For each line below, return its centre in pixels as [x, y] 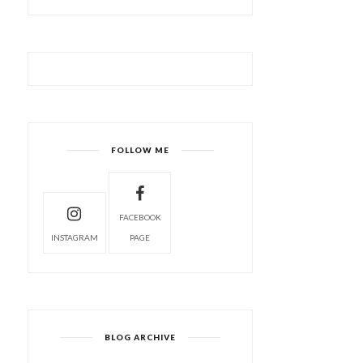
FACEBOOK [140, 217]
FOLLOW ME [141, 150]
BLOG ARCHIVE [141, 337]
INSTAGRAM [74, 237]
